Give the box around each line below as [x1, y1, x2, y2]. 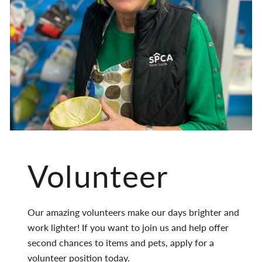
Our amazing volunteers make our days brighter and [27, 205, 239, 219]
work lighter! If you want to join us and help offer [27, 220, 229, 234]
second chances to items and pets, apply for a [27, 236, 214, 249]
